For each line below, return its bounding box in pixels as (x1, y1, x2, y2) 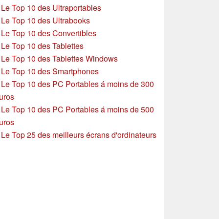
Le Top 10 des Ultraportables (1, 1, 101, 13)
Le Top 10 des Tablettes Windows (1, 52, 118, 64)
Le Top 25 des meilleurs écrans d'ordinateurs (1, 129, 156, 140)
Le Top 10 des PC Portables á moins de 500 (1, 103, 154, 115)
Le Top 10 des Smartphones (1, 65, 99, 77)
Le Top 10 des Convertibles (1, 27, 96, 39)
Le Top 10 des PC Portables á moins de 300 (1, 78, 154, 89)
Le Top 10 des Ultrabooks (1, 14, 90, 26)
